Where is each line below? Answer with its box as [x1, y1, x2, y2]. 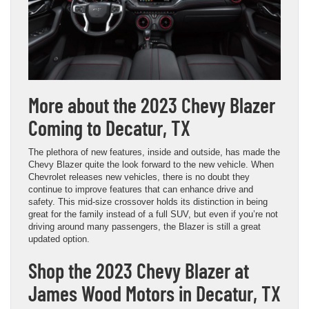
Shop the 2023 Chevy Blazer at [28, 257, 249, 283]
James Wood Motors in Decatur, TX [28, 280, 281, 306]
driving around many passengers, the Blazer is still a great [28, 221, 261, 232]
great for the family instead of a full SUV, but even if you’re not [28, 208, 278, 219]
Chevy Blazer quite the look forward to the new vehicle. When [28, 159, 274, 170]
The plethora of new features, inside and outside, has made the [28, 146, 280, 157]
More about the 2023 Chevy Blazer [28, 92, 275, 117]
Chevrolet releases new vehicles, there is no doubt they [28, 171, 250, 182]
